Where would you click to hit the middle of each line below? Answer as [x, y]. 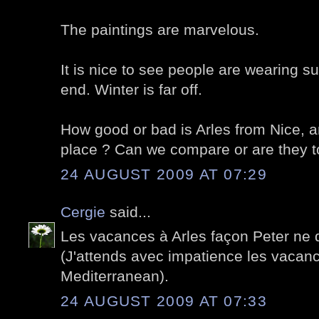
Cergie [83, 211]
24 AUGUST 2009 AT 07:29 [164, 174]
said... [128, 211]
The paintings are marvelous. [160, 30]
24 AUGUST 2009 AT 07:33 [164, 300]
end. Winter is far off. [131, 90]
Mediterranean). [115, 276]
